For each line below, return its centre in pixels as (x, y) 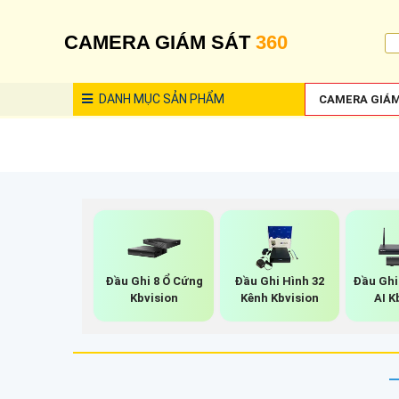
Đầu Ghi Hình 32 (280, 281)
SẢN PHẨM (192, 99)
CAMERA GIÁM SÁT (160, 42)
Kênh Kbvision (279, 297)
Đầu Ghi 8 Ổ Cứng (154, 281)
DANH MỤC (128, 99)
